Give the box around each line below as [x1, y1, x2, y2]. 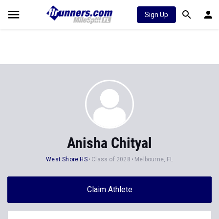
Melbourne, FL [134, 156, 173, 163]
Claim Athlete [87, 185, 132, 194]
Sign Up [145, 11, 168, 19]
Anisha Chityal [67, 134, 152, 152]
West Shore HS [46, 156, 88, 163]
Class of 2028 [91, 156, 131, 163]
